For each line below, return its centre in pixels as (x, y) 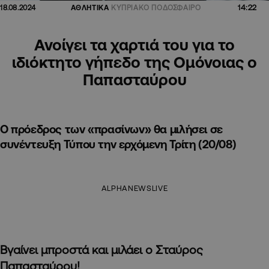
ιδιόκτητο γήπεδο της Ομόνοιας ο (134, 62)
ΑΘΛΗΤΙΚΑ (90, 7)
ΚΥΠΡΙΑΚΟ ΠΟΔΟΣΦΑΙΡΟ (156, 7)
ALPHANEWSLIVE (134, 188)
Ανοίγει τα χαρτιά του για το (134, 44)
